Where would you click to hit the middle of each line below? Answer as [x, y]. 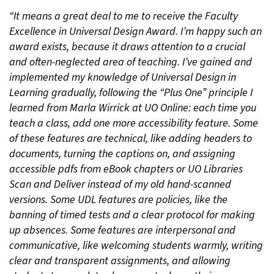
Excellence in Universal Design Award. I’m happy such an [135, 32]
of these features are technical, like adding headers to [131, 139]
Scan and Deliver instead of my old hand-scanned [120, 185]
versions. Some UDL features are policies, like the [118, 200]
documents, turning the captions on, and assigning [122, 154]
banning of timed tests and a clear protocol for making [132, 215]
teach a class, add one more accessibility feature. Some [134, 124]
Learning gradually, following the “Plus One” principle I [131, 93]
